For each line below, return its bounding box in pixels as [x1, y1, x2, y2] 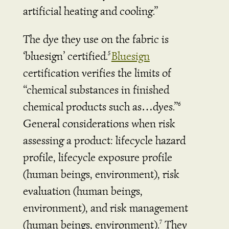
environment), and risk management [22, 200, 188, 215]
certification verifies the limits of [22, 65, 171, 80]
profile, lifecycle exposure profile [22, 150, 172, 164]
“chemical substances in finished [22, 82, 169, 97]
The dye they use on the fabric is [22, 32, 169, 46]
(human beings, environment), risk [22, 167, 179, 181]
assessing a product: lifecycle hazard [22, 133, 186, 147]
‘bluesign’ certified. [22, 49, 108, 63]
